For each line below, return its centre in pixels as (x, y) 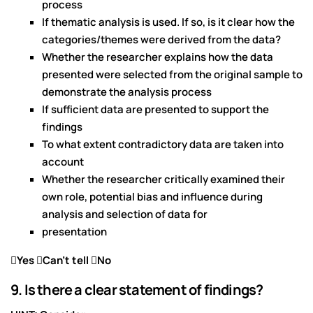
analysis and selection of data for (126, 214)
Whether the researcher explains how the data (158, 57)
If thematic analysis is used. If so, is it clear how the (168, 22)
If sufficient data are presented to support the (155, 110)
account (63, 162)
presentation (74, 232)
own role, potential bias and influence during (152, 197)
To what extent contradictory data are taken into (163, 145)
